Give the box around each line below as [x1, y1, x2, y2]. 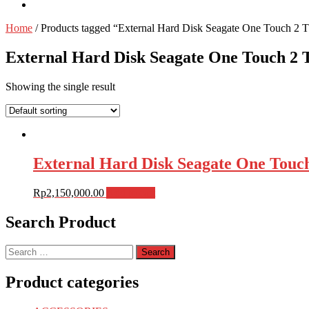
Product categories [6, 273, 139, 292]
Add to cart [106, 186, 155, 199]
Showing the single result [6, 80, 115, 92]
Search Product [6, 212, 116, 231]
